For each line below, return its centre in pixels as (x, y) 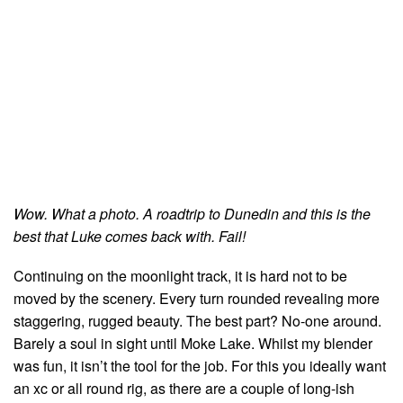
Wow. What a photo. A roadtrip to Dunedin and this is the (192, 213)
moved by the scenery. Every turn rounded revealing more (197, 298)
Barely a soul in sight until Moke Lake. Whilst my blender (193, 343)
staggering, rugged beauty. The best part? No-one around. (197, 320)
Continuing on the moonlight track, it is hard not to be (180, 275)
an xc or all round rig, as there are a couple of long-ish (184, 388)
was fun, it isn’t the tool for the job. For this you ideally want (200, 365)
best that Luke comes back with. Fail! (130, 236)
